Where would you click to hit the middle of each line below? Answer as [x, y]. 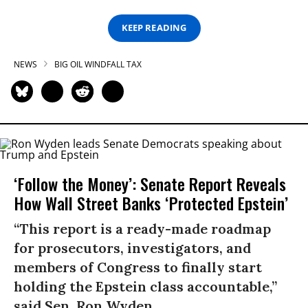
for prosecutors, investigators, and [132, 247]
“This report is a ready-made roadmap [142, 228]
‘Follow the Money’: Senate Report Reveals [150, 183]
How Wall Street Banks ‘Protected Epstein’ [151, 202]
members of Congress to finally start [138, 267]
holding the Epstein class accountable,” [145, 286]
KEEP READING [154, 28]
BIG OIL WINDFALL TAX [98, 64]
